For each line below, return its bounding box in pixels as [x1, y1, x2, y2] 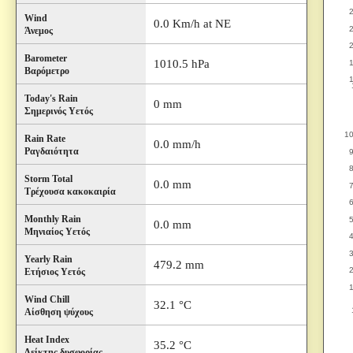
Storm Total [24, 173, 72, 184]
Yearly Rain [24, 254, 72, 265]
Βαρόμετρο [24, 65, 69, 76]
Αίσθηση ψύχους [24, 307, 93, 318]
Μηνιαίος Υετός [24, 226, 90, 237]
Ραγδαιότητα [24, 146, 79, 157]
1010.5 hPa [154, 58, 210, 70]
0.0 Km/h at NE [154, 17, 231, 30]
